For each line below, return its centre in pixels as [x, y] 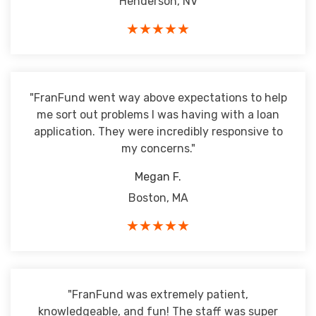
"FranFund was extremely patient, [158, 294]
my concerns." [158, 148]
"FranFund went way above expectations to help [158, 98]
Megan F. [158, 177]
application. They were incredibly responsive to [158, 132]
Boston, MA [158, 198]
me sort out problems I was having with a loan [158, 115]
